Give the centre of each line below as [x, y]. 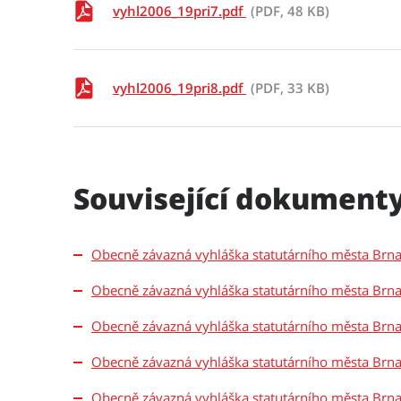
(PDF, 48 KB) [290, 11]
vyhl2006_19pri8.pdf [179, 88]
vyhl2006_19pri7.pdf [179, 11]
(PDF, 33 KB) [290, 88]
